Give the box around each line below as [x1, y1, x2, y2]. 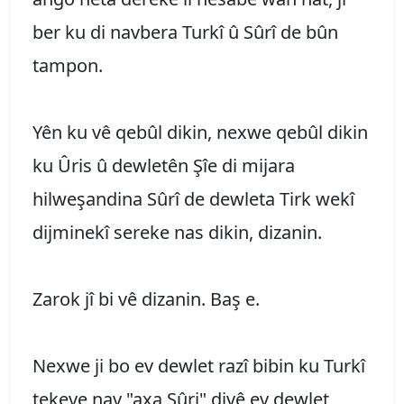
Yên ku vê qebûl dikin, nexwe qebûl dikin [32, 119, 368, 144]
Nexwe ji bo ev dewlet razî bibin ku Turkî [32, 353, 365, 378]
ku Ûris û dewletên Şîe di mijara [32, 152, 295, 178]
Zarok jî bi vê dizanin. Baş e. [32, 286, 260, 311]
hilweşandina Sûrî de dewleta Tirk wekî [32, 186, 354, 211]
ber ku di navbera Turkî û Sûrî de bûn [32, 19, 338, 44]
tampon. [32, 52, 103, 78]
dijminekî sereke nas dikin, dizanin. [32, 219, 322, 244]
